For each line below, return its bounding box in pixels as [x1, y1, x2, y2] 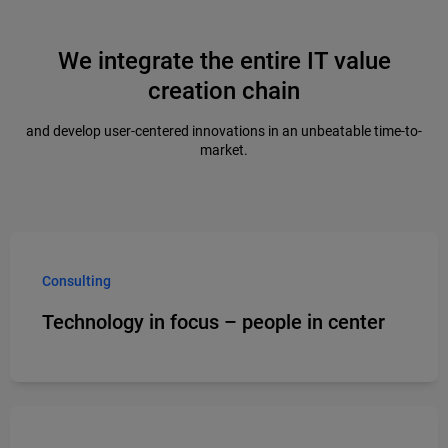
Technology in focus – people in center [42, 309, 385, 334]
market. [200, 141, 248, 158]
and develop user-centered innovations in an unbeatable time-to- [26, 122, 422, 139]
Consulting [42, 272, 111, 289]
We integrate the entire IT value [57, 46, 391, 75]
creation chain [148, 76, 300, 105]
